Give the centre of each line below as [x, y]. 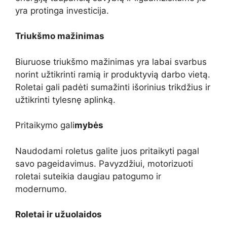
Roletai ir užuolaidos [59, 215]
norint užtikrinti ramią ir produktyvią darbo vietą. [113, 74]
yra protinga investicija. [62, 10]
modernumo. [41, 189]
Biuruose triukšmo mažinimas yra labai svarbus [111, 62]
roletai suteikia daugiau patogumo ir [88, 176]
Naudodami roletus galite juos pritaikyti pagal [107, 151]
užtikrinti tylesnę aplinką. [65, 100]
